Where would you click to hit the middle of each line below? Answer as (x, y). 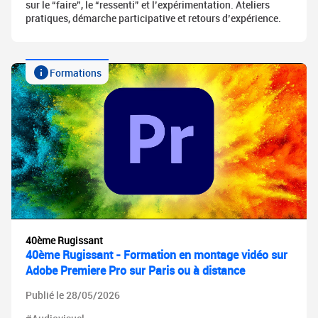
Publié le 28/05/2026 (73, 295)
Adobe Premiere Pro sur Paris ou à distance (135, 271)
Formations (76, 72)
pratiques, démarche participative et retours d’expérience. (153, 18)
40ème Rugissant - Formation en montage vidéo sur (157, 255)
